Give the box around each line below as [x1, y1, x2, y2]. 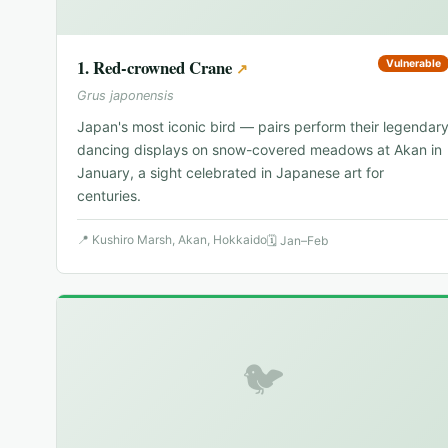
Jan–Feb [280, 233, 328, 249]
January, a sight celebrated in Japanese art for [77, 164, 384, 182]
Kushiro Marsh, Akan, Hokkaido [92, 232, 267, 248]
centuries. [77, 187, 141, 205]
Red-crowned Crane [93, 55, 232, 81]
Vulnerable [386, 57, 441, 71]
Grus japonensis [77, 88, 174, 104]
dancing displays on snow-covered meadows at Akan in [77, 141, 442, 159]
